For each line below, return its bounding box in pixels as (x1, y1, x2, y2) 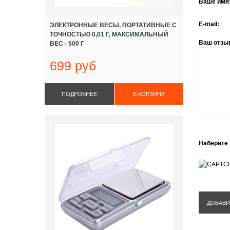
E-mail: (199, 21, 219, 28)
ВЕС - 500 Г (50, 40, 84, 47)
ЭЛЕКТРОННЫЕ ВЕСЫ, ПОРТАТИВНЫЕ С (50, 22, 177, 29)
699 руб (50, 59, 96, 73)
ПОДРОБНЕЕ (62, 91, 97, 97)
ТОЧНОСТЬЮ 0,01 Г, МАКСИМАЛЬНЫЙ (50, 31, 168, 38)
